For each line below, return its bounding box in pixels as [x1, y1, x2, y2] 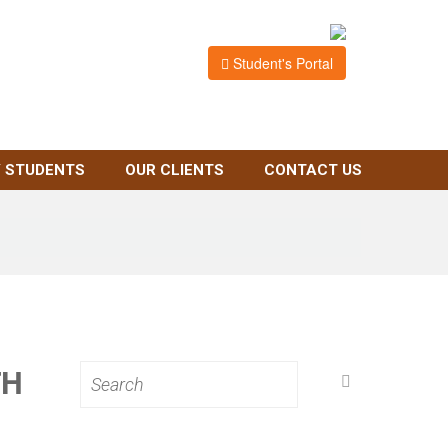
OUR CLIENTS [124, 161, 224, 179]
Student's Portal [229, 53, 333, 74]
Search [79, 360, 127, 380]
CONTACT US [263, 161, 362, 179]
